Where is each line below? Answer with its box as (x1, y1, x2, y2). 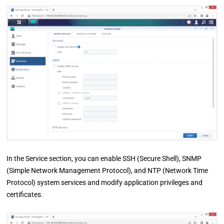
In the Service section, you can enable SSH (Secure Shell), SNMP (6, 154, 202, 162)
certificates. (6, 190, 43, 198)
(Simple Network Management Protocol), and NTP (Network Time (6, 166, 208, 174)
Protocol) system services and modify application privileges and (6, 178, 203, 186)
